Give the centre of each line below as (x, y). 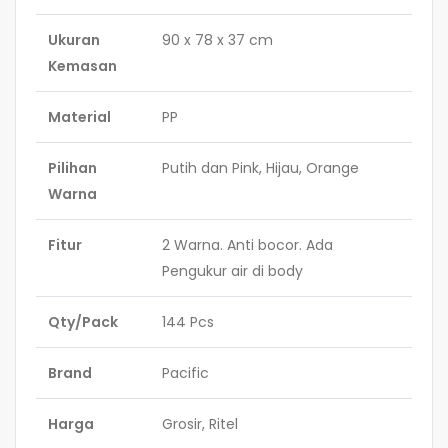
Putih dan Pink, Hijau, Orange (260, 168)
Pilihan (72, 168)
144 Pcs (188, 322)
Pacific (185, 373)
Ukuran (74, 40)
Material (79, 117)
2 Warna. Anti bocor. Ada (247, 245)
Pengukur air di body (232, 271)
